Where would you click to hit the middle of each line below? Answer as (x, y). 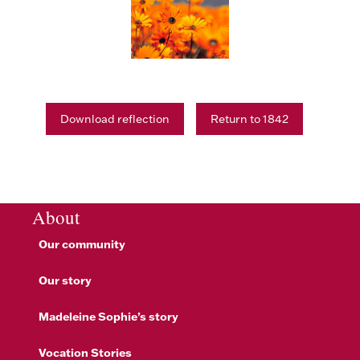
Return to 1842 (249, 119)
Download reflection (115, 119)
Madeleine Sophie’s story (108, 317)
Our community (82, 244)
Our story (65, 280)
